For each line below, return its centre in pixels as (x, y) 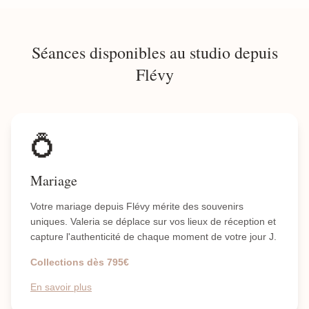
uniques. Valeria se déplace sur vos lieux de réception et (153, 221)
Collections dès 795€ (80, 262)
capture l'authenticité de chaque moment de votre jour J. (153, 237)
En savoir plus (61, 287)
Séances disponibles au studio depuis (154, 52)
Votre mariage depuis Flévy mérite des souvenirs (137, 206)
